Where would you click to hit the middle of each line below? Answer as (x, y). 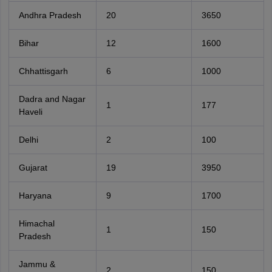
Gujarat (33, 168)
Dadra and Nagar (52, 99)
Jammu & (37, 264)
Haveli (30, 112)
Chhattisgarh (43, 71)
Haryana (35, 195)
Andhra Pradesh (50, 15)
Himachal (36, 223)
